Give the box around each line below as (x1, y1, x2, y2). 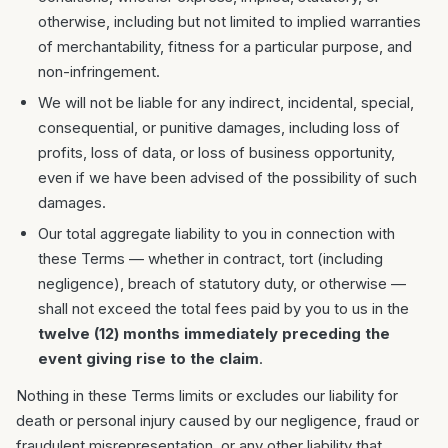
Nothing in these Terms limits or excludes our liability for (16, 386, 398, 405)
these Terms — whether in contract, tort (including (38, 249, 383, 268)
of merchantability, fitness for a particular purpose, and (38, 37, 412, 56)
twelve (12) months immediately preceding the (38, 324, 390, 343)
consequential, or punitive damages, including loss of (38, 118, 400, 137)
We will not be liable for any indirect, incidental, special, (38, 93, 414, 112)
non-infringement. (38, 62, 160, 81)
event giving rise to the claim (38, 349, 259, 368)
